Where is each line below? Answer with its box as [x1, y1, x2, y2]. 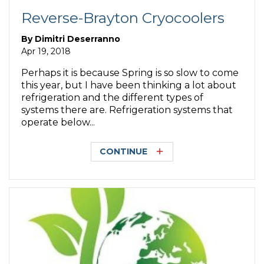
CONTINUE [100, 146, 147, 157]
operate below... [21, 116, 95, 128]
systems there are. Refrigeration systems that [21, 104, 233, 115]
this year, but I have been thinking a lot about [21, 79, 237, 91]
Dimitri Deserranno [35, 33, 121, 44]
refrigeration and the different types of [21, 91, 204, 103]
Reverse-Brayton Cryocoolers [21, 9, 225, 27]
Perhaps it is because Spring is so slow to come [21, 67, 239, 78]
